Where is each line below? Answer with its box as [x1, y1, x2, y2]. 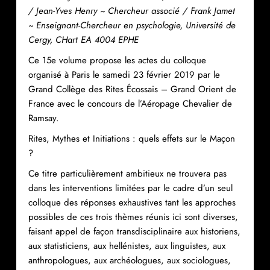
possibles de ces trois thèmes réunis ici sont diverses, [28, 210, 238, 224]
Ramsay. [28, 111, 59, 125]
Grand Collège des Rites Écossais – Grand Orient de [28, 82, 236, 96]
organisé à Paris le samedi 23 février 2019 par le [28, 67, 220, 81]
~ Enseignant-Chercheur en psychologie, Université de [28, 18, 236, 32]
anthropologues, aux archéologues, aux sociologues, [28, 253, 231, 267]
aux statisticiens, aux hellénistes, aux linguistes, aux [28, 239, 225, 253]
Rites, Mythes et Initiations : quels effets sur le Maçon [28, 131, 235, 145]
